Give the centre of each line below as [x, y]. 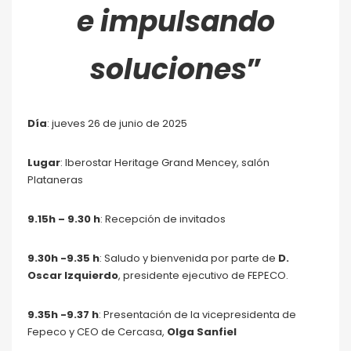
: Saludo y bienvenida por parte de [189, 258]
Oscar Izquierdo [73, 275]
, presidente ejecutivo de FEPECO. [203, 275]
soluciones [168, 69]
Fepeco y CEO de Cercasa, [96, 332]
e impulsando [175, 22]
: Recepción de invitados [163, 219]
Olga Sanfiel [201, 332]
